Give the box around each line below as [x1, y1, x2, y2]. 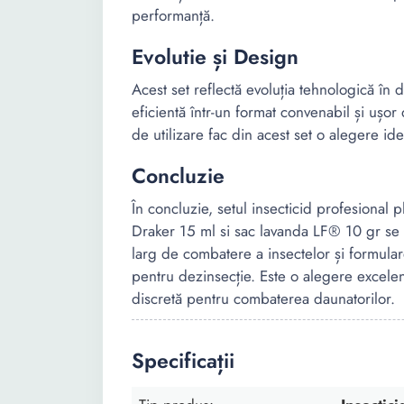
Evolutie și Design [132, 41, 298, 72]
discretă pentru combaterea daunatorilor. [132, 288, 395, 309]
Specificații [132, 345, 234, 376]
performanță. [132, 5, 215, 26]
